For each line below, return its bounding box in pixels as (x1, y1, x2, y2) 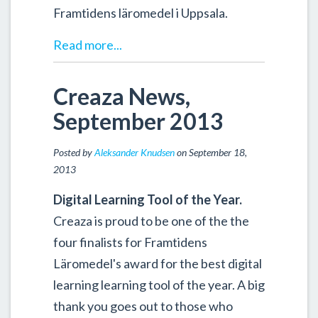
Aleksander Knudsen (94, 146, 175, 159)
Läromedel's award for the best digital (53, 256, 262, 272)
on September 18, (175, 146, 247, 159)
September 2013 (53, 107, 224, 136)
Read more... (53, 37, 122, 53)
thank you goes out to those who (53, 298, 233, 314)
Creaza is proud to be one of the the (53, 213, 249, 229)
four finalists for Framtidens (53, 234, 207, 251)
